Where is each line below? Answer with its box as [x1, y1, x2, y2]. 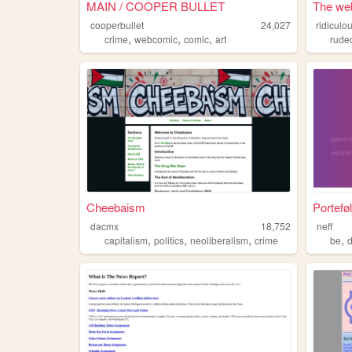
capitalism [104, 233, 148, 247]
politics [153, 233, 184, 247]
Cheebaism [86, 198, 145, 215]
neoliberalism [189, 233, 248, 247]
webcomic [134, 32, 178, 46]
